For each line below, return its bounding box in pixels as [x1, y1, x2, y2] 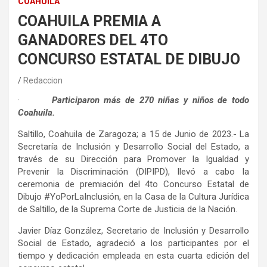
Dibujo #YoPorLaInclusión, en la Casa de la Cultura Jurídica [18, 191, 249, 203]
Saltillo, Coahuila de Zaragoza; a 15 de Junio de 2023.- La [18, 129, 249, 140]
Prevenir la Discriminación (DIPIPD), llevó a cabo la [18, 166, 249, 178]
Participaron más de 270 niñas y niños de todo [47, 95, 249, 106]
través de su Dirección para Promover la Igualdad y [18, 154, 249, 165]
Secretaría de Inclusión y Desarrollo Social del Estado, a [18, 141, 249, 153]
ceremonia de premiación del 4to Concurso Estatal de [18, 179, 249, 190]
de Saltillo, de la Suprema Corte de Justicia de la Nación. [18, 204, 237, 215]
